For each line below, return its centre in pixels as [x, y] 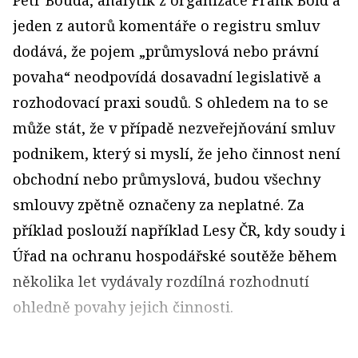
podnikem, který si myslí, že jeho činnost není [177, 154]
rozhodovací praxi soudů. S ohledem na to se [171, 103]
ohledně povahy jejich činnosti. [123, 307]
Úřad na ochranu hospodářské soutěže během [175, 256]
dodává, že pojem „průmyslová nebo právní [166, 52]
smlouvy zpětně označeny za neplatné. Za [159, 205]
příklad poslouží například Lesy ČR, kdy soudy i [179, 231]
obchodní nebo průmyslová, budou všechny [167, 179]
